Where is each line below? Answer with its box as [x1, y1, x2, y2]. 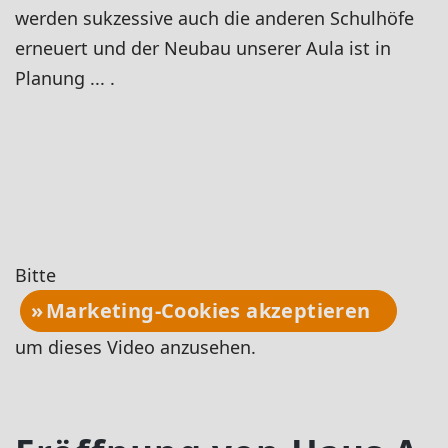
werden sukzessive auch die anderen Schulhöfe [15, 6, 414, 30]
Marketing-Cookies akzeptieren [46, 296, 371, 324]
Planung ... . [15, 66, 120, 90]
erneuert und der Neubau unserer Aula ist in [15, 36, 391, 60]
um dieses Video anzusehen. [15, 334, 256, 359]
